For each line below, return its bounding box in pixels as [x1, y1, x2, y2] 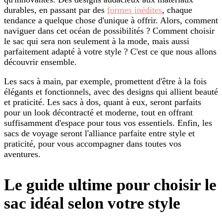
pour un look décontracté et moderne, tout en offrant [4, 108, 193, 118]
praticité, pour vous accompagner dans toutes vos [4, 139, 181, 149]
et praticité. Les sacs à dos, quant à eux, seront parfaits [4, 97, 201, 108]
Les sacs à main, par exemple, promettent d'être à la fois [4, 76, 207, 87]
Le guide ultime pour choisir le [4, 176, 217, 194]
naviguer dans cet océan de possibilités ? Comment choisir [4, 26, 215, 36]
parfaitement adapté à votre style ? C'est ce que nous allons [4, 47, 217, 57]
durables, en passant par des [4, 5, 107, 15]
